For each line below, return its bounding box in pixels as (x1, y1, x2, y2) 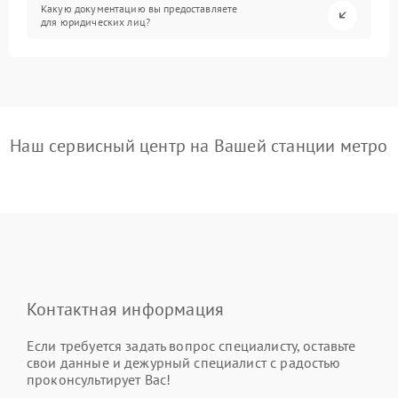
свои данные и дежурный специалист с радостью (27, 353, 341, 371)
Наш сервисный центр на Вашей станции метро (10, 133, 388, 157)
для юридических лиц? (41, 15, 151, 29)
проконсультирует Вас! (27, 370, 171, 388)
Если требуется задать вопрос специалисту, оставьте (27, 336, 356, 354)
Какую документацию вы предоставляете (41, 2, 238, 16)
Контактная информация (27, 297, 225, 321)
